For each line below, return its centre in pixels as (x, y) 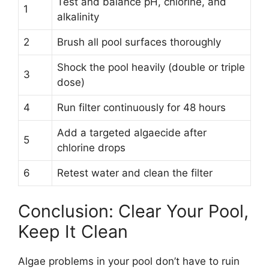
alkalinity (78, 17)
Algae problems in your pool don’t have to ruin (129, 261)
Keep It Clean (73, 231)
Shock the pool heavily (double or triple (151, 67)
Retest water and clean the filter (135, 173)
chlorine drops (91, 147)
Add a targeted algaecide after (132, 132)
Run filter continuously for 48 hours (141, 107)
